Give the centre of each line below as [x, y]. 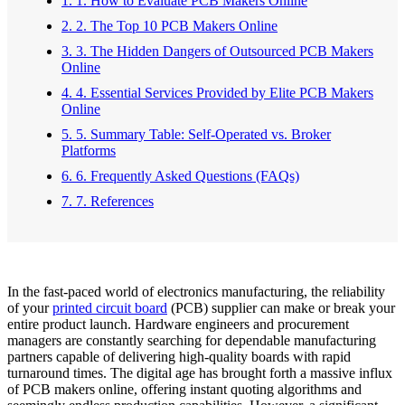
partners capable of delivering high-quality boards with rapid [179, 356]
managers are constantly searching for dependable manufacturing [192, 340]
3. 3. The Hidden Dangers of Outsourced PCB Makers [217, 51]
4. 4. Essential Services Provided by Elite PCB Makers [217, 92]
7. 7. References [108, 201]
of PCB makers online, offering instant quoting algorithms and [184, 389]
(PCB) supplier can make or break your [281, 307]
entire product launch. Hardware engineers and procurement [178, 324]
